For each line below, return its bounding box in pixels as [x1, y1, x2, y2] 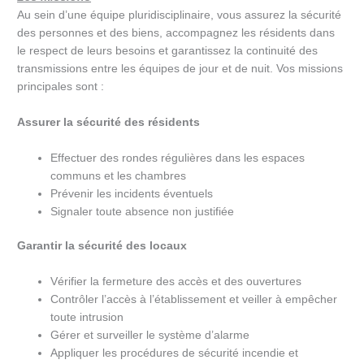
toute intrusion [50, 311, 124, 324]
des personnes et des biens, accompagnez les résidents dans [17, 27, 336, 40]
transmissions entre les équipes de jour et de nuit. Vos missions [17, 63, 344, 76]
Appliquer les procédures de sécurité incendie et [50, 347, 299, 360]
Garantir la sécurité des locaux [17, 240, 188, 253]
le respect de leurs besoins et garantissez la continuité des [17, 45, 318, 58]
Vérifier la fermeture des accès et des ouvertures [50, 275, 302, 288]
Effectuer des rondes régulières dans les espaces [50, 151, 305, 164]
